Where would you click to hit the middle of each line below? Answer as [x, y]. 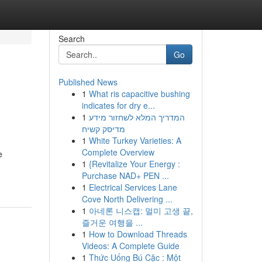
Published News [88, 82]
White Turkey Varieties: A [135, 140]
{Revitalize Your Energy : [134, 164]
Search [71, 39]
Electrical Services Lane [133, 187]
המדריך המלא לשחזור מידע [137, 117]
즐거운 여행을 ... [112, 222]
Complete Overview [118, 152]
